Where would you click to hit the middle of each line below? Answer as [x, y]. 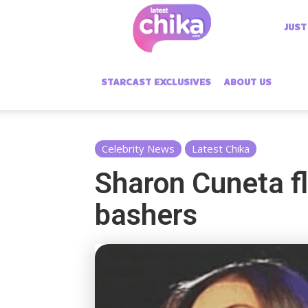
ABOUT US [247, 82]
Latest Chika [221, 148]
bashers [146, 215]
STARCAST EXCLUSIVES [156, 82]
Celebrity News [138, 148]
